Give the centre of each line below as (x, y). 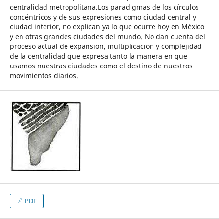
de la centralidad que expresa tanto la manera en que (98, 56)
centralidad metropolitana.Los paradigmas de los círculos (104, 7)
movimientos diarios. (44, 76)
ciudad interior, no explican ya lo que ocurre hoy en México (107, 27)
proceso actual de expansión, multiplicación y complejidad (106, 46)
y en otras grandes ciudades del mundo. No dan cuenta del (107, 37)
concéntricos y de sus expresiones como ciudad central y (103, 17)
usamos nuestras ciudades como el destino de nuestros (101, 66)
